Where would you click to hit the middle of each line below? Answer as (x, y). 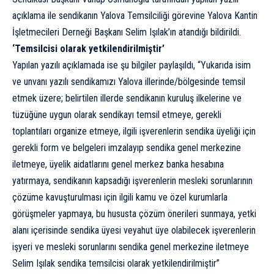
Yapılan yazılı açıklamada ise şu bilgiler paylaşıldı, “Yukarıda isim (131, 65)
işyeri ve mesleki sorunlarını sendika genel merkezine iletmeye (131, 247)
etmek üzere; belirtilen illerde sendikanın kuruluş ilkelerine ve (127, 98)
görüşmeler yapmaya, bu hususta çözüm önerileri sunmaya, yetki (134, 214)
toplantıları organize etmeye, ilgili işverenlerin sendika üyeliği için (134, 131)
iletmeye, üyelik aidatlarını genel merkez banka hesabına (118, 164)
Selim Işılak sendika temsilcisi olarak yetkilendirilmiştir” (116, 263)
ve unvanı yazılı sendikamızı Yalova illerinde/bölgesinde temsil (129, 82)
